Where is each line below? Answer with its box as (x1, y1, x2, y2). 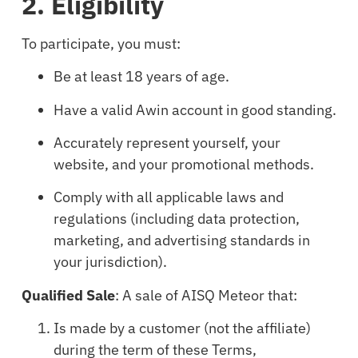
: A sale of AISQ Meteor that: (114, 285, 297, 304)
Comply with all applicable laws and (53, 188, 284, 207)
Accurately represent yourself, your (53, 133, 280, 152)
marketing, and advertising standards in (53, 231, 310, 250)
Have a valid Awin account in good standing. (53, 100, 336, 119)
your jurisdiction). (53, 253, 167, 272)
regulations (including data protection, (53, 209, 300, 229)
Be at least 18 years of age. (53, 67, 229, 86)
